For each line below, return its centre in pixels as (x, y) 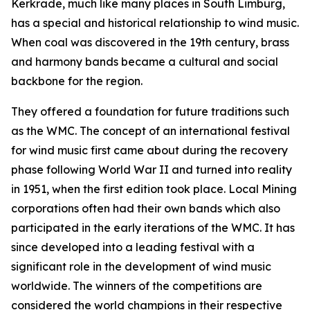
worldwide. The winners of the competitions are (137, 286)
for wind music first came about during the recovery (149, 150)
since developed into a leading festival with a (133, 247)
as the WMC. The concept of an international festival (151, 131)
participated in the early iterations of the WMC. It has (153, 228)
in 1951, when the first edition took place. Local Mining (154, 189)
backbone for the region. (77, 81)
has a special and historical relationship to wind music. (155, 23)
